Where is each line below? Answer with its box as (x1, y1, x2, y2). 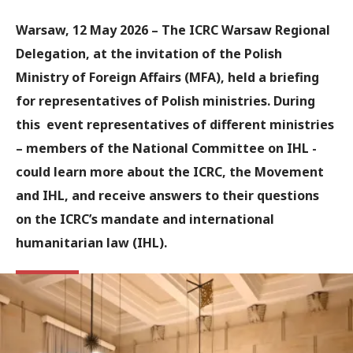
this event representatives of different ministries (16, 116, 334, 133)
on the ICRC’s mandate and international (16, 210, 274, 228)
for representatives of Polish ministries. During (16, 92, 315, 110)
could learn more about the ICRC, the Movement (16, 163, 324, 180)
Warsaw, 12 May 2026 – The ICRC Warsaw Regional (16, 21, 330, 39)
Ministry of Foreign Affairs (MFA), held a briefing (16, 69, 319, 86)
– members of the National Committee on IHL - (16, 139, 317, 157)
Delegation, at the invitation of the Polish (16, 45, 282, 62)
